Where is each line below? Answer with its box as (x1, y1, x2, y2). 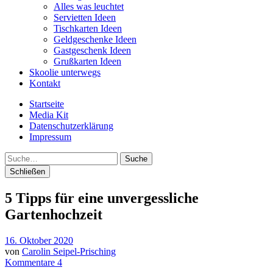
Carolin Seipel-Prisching (22, 246, 116, 257)
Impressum (29, 132, 71, 142)
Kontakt (29, 78, 60, 88)
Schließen (10, 167, 45, 176)
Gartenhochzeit (5, 206, 102, 222)
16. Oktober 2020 (5, 235, 73, 246)
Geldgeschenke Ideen (54, 34, 136, 44)
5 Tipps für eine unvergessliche (5, 190, 199, 206)
